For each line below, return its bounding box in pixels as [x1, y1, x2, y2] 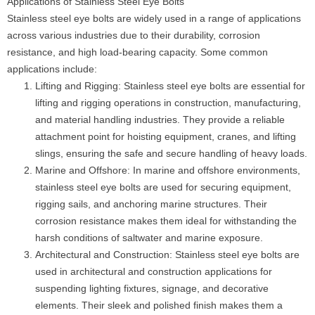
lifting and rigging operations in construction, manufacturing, [35, 97, 301, 108]
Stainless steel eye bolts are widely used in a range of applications [7, 13, 301, 24]
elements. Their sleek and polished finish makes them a [35, 300, 283, 311]
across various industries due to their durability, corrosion [7, 30, 260, 41]
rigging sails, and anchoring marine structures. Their [35, 198, 267, 210]
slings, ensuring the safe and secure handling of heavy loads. [35, 148, 307, 159]
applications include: [7, 63, 97, 75]
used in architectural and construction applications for [35, 266, 272, 277]
